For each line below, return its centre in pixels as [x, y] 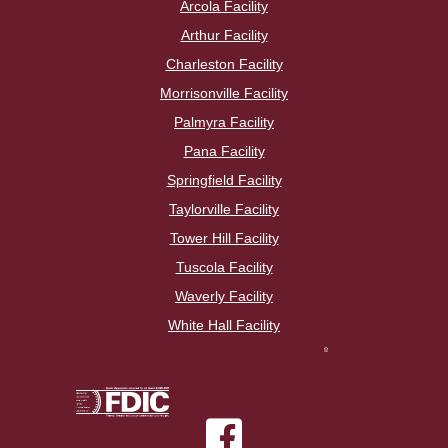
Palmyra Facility [224, 122]
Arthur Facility [224, 35]
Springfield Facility [224, 180]
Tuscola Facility [224, 267]
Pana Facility [224, 151]
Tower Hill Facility [224, 238]
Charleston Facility [224, 64]
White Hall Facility [224, 325]
